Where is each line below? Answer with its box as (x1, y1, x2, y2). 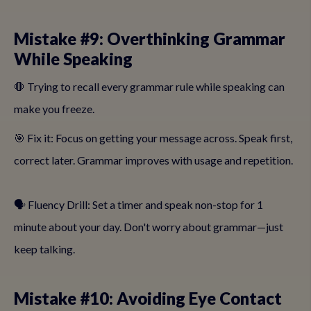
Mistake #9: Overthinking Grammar (14, 28, 285, 49)
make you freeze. (14, 102, 94, 115)
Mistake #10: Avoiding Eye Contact (14, 288, 282, 308)
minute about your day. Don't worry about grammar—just (14, 220, 283, 233)
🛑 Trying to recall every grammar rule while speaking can (14, 80, 285, 93)
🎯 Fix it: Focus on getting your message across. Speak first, (14, 131, 292, 144)
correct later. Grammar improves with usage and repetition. (14, 153, 293, 167)
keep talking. (14, 242, 75, 255)
